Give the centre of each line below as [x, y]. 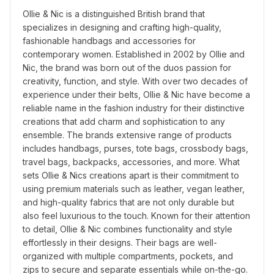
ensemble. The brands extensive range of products [127, 135]
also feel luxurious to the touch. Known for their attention [136, 216]
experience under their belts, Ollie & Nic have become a [136, 94]
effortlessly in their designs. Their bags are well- [120, 243]
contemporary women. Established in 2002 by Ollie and [134, 54]
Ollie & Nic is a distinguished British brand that [114, 14]
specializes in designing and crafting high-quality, [122, 27]
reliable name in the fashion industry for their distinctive [134, 108]
